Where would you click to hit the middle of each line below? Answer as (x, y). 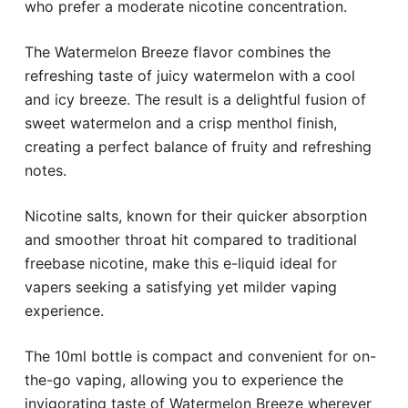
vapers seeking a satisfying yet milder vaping (180, 286)
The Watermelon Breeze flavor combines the (177, 51)
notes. (45, 170)
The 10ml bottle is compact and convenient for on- (200, 356)
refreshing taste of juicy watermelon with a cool (189, 75)
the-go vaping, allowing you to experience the (184, 379)
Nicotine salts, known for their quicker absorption (195, 215)
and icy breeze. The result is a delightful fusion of (195, 99)
